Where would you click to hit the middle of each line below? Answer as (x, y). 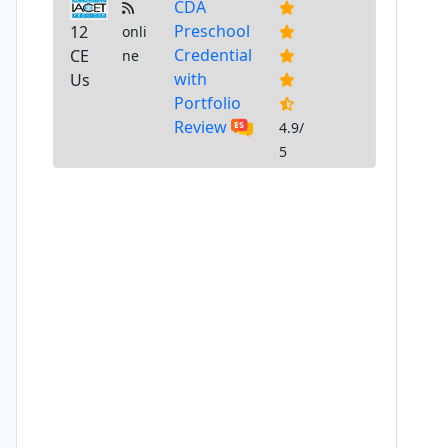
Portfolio (208, 102)
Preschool (212, 30)
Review (201, 126)
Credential (213, 54)
